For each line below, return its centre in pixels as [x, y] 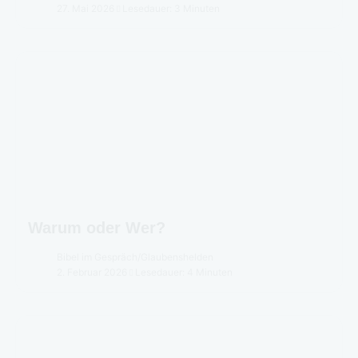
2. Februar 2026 [92, 272]
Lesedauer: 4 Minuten [184, 272]
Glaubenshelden [177, 257]
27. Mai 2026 [86, 8]
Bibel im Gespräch [97, 257]
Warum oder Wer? [97, 227]
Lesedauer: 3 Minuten [171, 8]
